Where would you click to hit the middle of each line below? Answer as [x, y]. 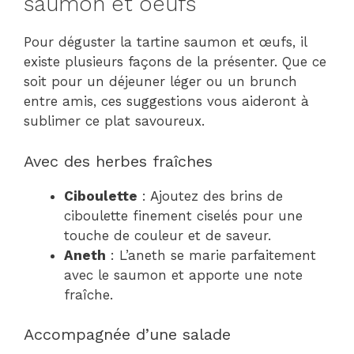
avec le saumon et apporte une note [183, 275]
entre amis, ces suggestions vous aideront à [166, 101]
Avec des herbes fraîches [118, 161]
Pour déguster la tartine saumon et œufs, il [165, 42]
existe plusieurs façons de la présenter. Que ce [175, 62]
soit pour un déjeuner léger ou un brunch [160, 81]
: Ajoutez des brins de [210, 196]
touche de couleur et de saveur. [168, 235]
